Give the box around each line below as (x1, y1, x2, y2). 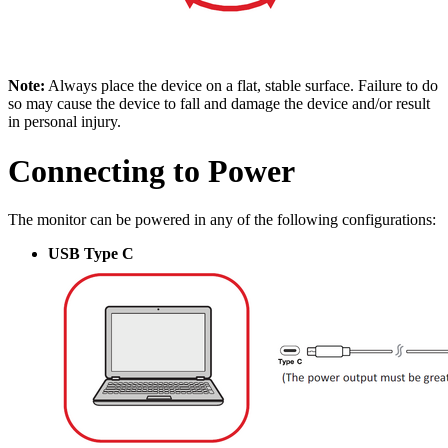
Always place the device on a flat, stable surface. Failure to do (45, 77, 438, 95)
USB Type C (48, 245, 134, 263)
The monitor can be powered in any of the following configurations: (8, 211, 436, 229)
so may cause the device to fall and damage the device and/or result (8, 95, 430, 113)
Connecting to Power (8, 152, 295, 189)
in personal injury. (8, 113, 121, 131)
